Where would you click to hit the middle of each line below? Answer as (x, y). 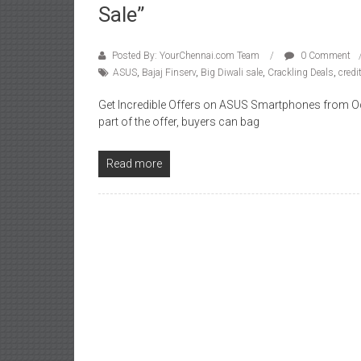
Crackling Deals (301, 73)
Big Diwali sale (232, 73)
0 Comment (324, 56)
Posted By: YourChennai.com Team (186, 56)
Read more (134, 164)
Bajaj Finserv (169, 73)
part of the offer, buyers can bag (179, 122)
